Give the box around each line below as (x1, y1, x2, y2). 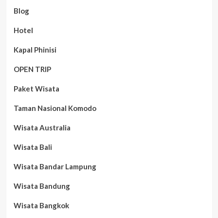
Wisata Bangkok (13, 201, 69, 210)
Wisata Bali (13, 143, 52, 151)
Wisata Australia (13, 123, 71, 132)
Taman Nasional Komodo (13, 104, 96, 112)
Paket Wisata (13, 84, 59, 93)
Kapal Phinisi (13, 45, 56, 54)
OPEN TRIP (13, 65, 51, 73)
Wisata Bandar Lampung (13, 162, 96, 171)
